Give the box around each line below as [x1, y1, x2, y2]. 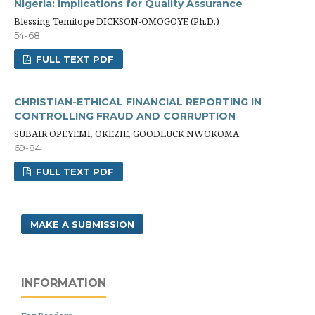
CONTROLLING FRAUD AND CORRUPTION [14, 110, 236, 122]
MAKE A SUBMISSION [30, 219, 134, 230]
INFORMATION [21, 276, 106, 290]
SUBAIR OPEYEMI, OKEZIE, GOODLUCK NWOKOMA [14, 127, 239, 140]
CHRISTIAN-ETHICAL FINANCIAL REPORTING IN [14, 96, 262, 108]
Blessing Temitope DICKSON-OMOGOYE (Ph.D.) [14, 15, 219, 27]
